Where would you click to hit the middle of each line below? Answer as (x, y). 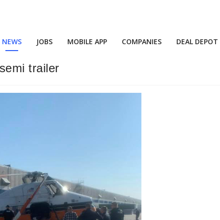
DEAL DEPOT (197, 41)
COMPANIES (142, 41)
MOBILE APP (87, 41)
